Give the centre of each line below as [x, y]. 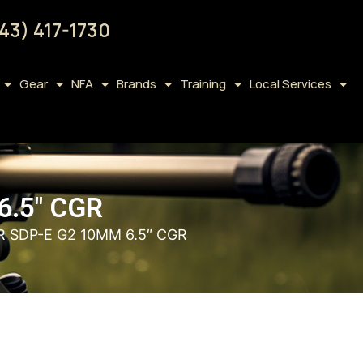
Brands [136, 84]
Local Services [290, 84]
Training [203, 84]
